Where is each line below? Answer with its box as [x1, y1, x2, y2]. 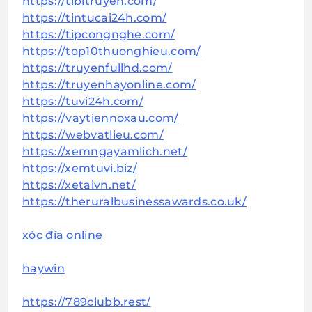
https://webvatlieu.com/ [22, 128, 164, 142]
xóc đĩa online [22, 228, 103, 242]
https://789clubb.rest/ [22, 295, 151, 309]
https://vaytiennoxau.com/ [22, 111, 179, 125]
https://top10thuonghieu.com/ [22, 45, 201, 58]
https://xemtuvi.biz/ [22, 162, 137, 175]
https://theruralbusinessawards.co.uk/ [22, 195, 247, 209]
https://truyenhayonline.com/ [22, 78, 196, 92]
